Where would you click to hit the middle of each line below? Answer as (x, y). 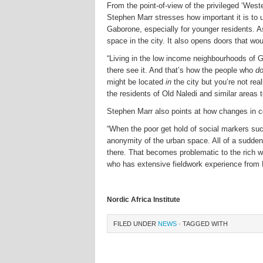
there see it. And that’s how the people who (181, 70)
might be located (136, 82)
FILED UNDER (136, 224)
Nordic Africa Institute (144, 200)
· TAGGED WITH (202, 224)
